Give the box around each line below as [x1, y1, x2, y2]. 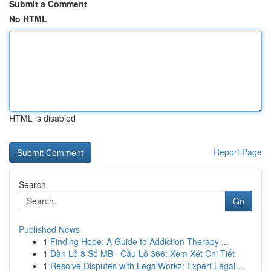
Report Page [214, 146, 262, 158]
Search [19, 178, 46, 191]
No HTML [9, 13, 47, 25]
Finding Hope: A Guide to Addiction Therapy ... [50, 235, 229, 247]
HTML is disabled [9, 112, 76, 124]
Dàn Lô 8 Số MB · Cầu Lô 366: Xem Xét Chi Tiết [50, 247, 235, 260]
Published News [19, 223, 80, 235]
